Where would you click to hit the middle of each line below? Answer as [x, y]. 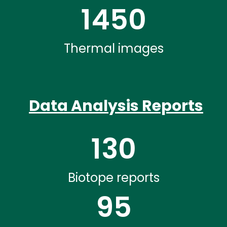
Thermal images [113, 48]
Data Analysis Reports [116, 106]
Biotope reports [113, 178]
